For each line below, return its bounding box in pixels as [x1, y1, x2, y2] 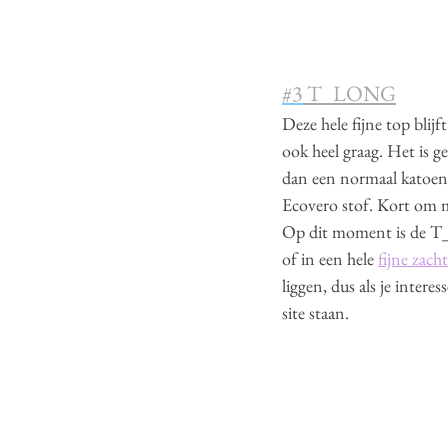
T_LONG [303, 78, 396, 108]
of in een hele [282, 246, 378, 270]
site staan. [282, 300, 349, 324]
